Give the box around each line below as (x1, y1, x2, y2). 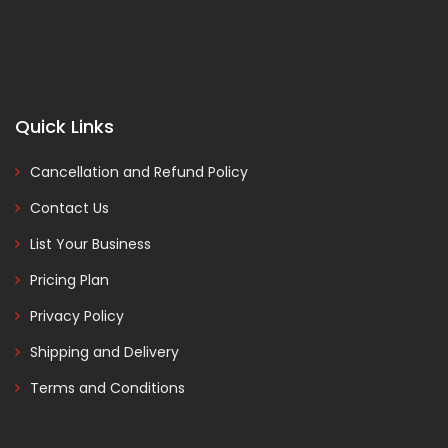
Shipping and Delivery (30, 342, 179, 362)
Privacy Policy (30, 306, 124, 326)
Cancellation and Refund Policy (30, 162, 248, 182)
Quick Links (15, 114, 114, 139)
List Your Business (30, 234, 151, 254)
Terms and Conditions (30, 378, 185, 398)
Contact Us (30, 198, 109, 218)
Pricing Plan (30, 270, 109, 290)
